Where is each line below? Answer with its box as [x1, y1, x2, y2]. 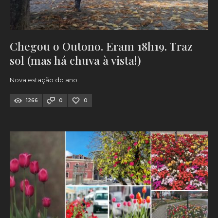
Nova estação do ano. [10, 76, 79, 84]
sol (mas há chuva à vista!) [10, 53, 141, 68]
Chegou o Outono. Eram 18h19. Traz [10, 38, 193, 54]
